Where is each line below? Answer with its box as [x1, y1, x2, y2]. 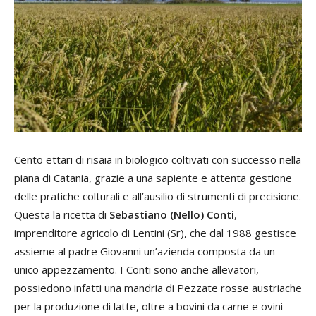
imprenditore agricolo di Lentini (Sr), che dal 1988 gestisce [14, 225, 296, 240]
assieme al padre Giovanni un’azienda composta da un [14, 243, 275, 258]
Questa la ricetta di [14, 207, 109, 221]
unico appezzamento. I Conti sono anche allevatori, [14, 262, 259, 276]
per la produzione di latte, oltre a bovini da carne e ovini [14, 298, 283, 313]
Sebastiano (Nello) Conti [109, 207, 234, 221]
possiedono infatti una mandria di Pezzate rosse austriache [14, 280, 302, 295]
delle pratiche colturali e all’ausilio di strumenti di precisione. [14, 188, 301, 203]
